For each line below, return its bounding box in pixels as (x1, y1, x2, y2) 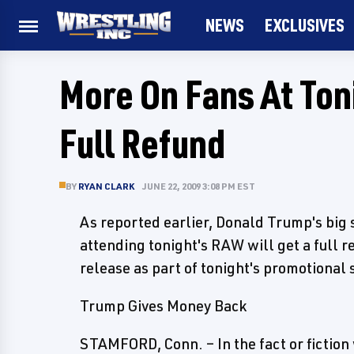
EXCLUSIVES (265, 14, 345, 36)
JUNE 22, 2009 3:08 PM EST (142, 180, 255, 192)
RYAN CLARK (78, 180, 134, 192)
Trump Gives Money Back (80, 296, 247, 315)
